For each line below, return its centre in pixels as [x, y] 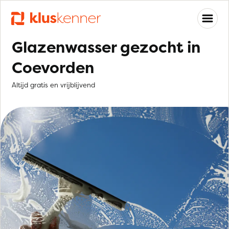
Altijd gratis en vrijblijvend [53, 85]
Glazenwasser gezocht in [106, 47]
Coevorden [53, 68]
